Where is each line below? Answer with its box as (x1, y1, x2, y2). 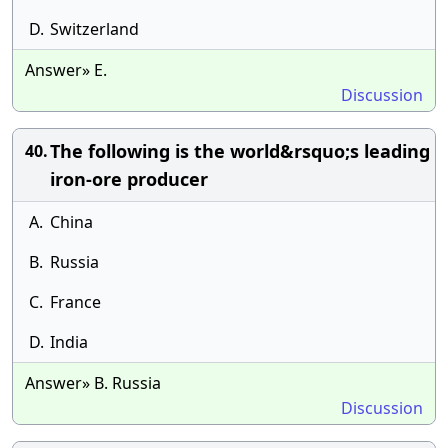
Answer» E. (25, 59, 107, 81)
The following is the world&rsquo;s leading (50, 139, 430, 163)
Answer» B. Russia (25, 372, 161, 394)
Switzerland (50, 18, 139, 40)
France (50, 291, 101, 313)
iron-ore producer (50, 167, 208, 191)
